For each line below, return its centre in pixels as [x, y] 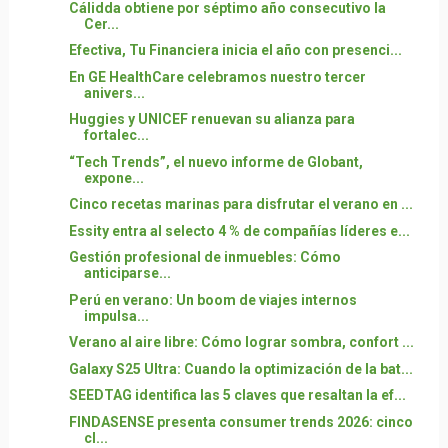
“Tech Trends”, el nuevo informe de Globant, [215, 161]
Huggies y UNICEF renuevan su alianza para [211, 119]
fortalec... [116, 135]
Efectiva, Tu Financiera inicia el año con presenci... [235, 50]
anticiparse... [127, 273]
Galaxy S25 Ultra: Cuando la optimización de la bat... [240, 368]
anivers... [114, 92]
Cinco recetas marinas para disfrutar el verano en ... [240, 204]
